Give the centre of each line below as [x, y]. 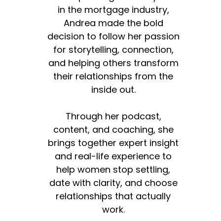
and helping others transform [113, 63]
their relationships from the [113, 76]
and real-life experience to [113, 156]
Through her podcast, [113, 116]
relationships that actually [113, 196]
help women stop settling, [113, 170]
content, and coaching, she [113, 130]
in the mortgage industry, [113, 10]
